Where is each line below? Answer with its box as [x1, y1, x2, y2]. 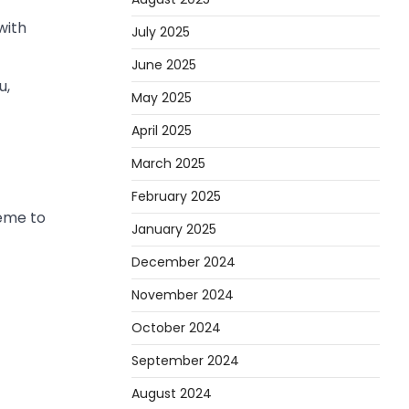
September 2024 [131, 351, 239, 370]
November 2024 [131, 285, 234, 304]
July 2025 [131, 22, 190, 41]
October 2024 [131, 318, 221, 337]
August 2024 [131, 383, 212, 403]
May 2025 [131, 88, 192, 107]
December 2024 [131, 252, 236, 271]
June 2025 [131, 55, 196, 74]
